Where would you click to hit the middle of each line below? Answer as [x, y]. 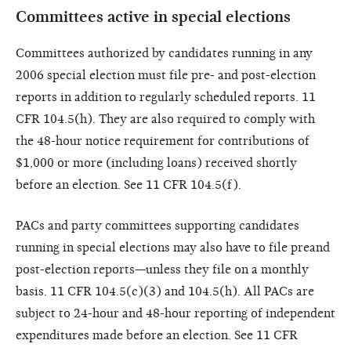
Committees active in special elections [153, 16]
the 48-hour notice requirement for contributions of [163, 141]
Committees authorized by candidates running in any [164, 53]
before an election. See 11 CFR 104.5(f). [128, 185]
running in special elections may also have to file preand [173, 247]
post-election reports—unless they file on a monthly [162, 269]
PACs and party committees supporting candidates [157, 225]
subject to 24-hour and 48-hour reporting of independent [175, 313]
